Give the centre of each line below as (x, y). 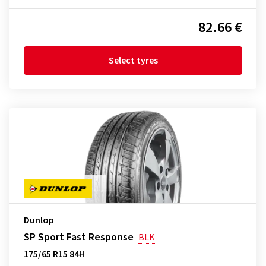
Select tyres (133, 61)
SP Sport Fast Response (79, 237)
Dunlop (39, 220)
